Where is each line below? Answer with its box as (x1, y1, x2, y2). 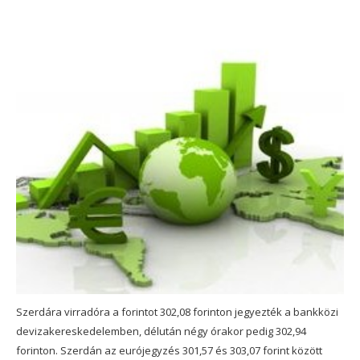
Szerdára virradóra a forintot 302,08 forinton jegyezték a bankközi (16, 304, 338, 319)
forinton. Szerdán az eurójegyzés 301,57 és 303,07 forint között (16, 342, 322, 358)
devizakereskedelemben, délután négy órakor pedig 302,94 (16, 323, 306, 338)
